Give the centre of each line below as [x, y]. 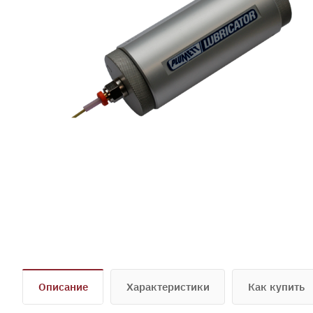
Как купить [276, 287]
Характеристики [168, 287]
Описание [63, 287]
